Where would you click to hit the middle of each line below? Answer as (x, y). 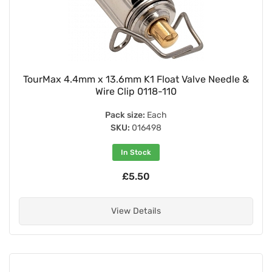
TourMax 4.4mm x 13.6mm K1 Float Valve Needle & (136, 79)
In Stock (136, 152)
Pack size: (125, 115)
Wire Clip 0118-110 (136, 91)
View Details (136, 211)
